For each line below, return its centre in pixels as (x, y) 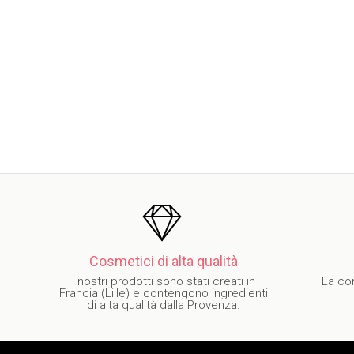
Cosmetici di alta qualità (164, 261)
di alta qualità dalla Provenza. (164, 305)
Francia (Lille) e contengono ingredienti (164, 293)
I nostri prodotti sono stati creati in (164, 281)
